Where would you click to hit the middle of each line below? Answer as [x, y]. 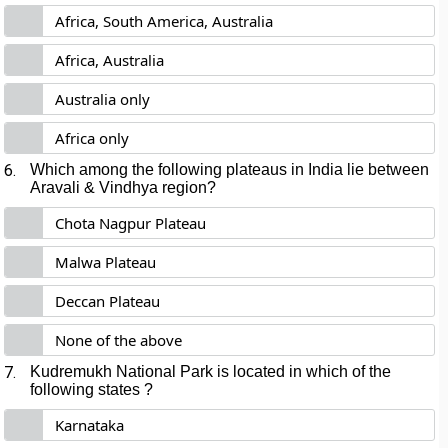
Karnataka [90, 425]
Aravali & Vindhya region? [123, 187]
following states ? [92, 389]
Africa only [92, 138]
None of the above [119, 340]
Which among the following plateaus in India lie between [230, 169]
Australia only [103, 99]
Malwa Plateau [106, 262]
